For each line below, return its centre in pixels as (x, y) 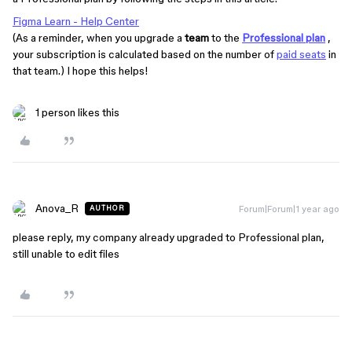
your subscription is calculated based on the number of (145, 54)
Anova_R (57, 208)
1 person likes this (77, 112)
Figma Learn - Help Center (76, 21)
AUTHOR (107, 208)
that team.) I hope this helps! (81, 71)
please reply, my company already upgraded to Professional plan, (169, 237)
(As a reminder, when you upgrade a (99, 38)
